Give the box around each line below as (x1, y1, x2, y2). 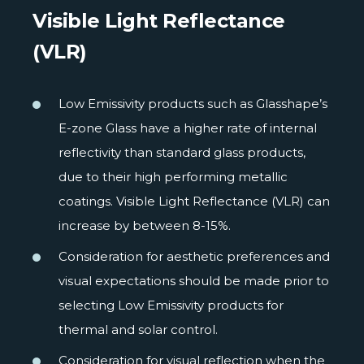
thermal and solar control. (58, 321, 218, 337)
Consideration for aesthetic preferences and (58, 248, 330, 264)
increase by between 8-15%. (58, 217, 231, 233)
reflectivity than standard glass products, (58, 144, 305, 160)
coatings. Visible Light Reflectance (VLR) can (58, 193, 330, 209)
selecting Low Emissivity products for (58, 297, 284, 313)
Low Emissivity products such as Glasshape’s (58, 95, 327, 111)
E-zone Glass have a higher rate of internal (58, 119, 317, 136)
